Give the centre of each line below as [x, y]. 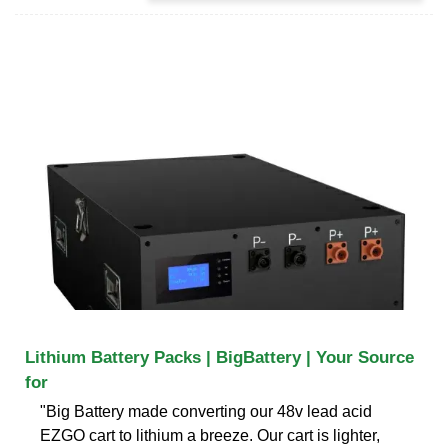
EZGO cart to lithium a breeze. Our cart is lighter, [210, 435]
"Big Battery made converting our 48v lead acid [206, 411]
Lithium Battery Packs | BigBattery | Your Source [219, 357]
